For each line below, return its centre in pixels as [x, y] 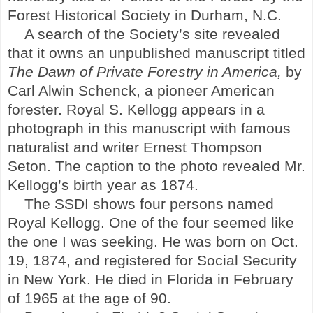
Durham [217, 15]
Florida [190, 279]
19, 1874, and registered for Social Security [152, 260]
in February [253, 279]
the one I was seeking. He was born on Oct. [153, 241]
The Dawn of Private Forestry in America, [147, 72]
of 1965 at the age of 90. [89, 298]
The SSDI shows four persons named [149, 204]
